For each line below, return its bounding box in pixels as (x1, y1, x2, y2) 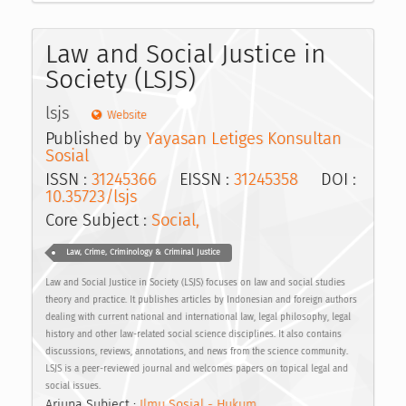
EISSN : (157, 169, 234, 189)
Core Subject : (45, 210, 151, 231)
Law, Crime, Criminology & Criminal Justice (65, 247, 220, 257)
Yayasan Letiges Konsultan (146, 128, 342, 149)
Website (106, 108, 147, 122)
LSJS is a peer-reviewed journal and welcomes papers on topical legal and (45, 362, 348, 374)
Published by (45, 128, 146, 149)
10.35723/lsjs (45, 187, 137, 207)
